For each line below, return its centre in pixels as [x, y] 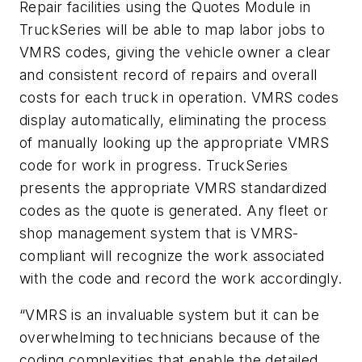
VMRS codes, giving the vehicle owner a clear [175, 52]
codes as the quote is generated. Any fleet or [174, 210]
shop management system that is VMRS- [159, 233]
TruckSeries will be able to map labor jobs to [172, 29]
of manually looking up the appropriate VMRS [175, 142]
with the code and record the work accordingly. [181, 278]
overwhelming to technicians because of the [170, 338]
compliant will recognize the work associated [172, 255]
